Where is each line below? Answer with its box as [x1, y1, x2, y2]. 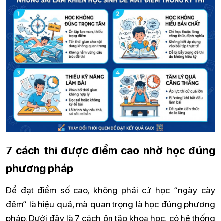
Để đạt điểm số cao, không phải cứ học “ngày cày [6, 184, 215, 196]
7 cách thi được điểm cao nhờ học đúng [6, 142, 215, 157]
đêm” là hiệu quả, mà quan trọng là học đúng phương [6, 198, 215, 210]
